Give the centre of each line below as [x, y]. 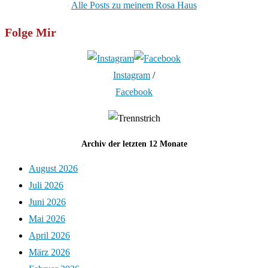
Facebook [134, 92]
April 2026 [49, 236]
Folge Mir [31, 32]
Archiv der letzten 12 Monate [134, 144]
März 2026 [49, 252]
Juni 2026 [47, 202]
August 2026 [53, 169]
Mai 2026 [47, 219]
